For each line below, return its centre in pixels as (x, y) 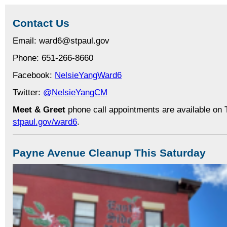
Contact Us (41, 23)
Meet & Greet (39, 109)
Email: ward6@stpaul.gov (61, 40)
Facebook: (34, 75)
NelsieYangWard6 (88, 75)
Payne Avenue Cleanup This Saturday (109, 153)
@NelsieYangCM (75, 92)
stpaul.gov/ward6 (45, 121)
